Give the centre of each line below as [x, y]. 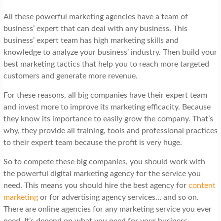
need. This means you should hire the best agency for [96, 186]
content [202, 186]
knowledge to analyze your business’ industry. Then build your [110, 53]
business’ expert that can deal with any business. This [95, 29]
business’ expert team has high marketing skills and [91, 41]
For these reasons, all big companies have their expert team [105, 95]
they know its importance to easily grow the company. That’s [108, 119]
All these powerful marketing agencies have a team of [95, 17]
